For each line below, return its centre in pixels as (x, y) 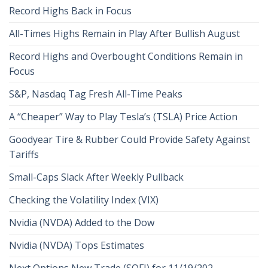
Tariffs (24, 155)
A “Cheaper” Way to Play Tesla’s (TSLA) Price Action (123, 117)
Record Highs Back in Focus (70, 11)
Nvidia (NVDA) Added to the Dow (82, 223)
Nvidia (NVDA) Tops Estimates (77, 246)
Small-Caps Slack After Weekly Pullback (96, 177)
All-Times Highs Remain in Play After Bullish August (124, 34)
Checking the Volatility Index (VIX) (84, 200)
